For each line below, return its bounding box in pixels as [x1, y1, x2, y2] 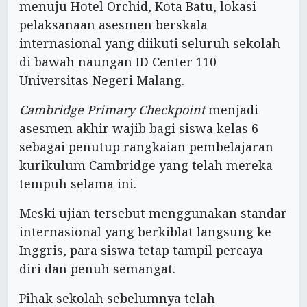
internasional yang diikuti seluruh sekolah [19, 34, 280, 51]
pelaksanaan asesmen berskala [19, 16, 208, 33]
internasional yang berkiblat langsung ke [19, 223, 271, 240]
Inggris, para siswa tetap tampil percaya [19, 241, 263, 258]
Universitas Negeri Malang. [19, 71, 184, 88]
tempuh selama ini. [19, 175, 136, 192]
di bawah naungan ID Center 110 [19, 53, 217, 70]
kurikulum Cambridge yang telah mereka [19, 156, 273, 173]
